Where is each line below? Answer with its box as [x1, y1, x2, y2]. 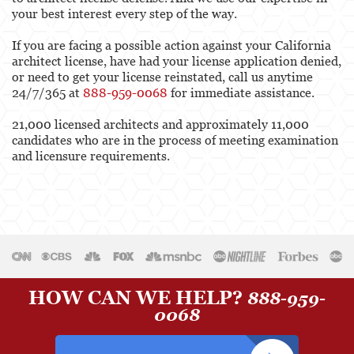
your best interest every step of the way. [12, 6, 237, 21]
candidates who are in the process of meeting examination [12, 132, 338, 147]
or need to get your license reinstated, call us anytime [12, 69, 313, 84]
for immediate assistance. [168, 85, 314, 100]
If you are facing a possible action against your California [12, 37, 331, 52]
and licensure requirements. [12, 148, 170, 163]
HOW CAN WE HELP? [28, 286, 247, 310]
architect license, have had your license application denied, [12, 53, 341, 68]
